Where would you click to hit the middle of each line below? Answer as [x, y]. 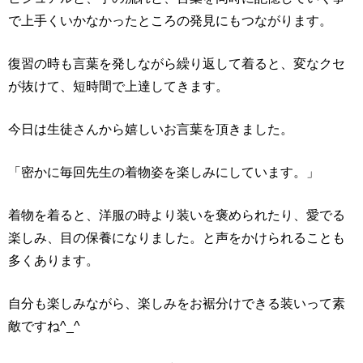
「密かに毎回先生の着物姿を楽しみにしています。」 [164, 172]
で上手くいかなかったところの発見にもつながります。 [170, 20]
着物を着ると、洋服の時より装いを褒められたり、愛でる [177, 215]
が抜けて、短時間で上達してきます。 [118, 86]
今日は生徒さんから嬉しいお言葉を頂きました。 [151, 129]
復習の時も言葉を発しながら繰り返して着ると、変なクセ [177, 63]
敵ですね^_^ [44, 326]
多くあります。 [53, 260]
